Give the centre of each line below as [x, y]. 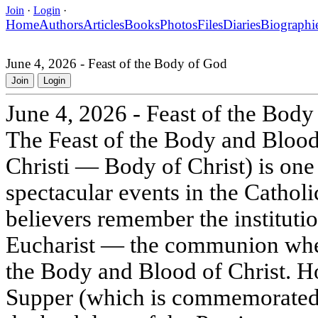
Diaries [242, 24]
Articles [104, 24]
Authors [61, 24]
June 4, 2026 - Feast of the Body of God [116, 63]
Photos [179, 24]
